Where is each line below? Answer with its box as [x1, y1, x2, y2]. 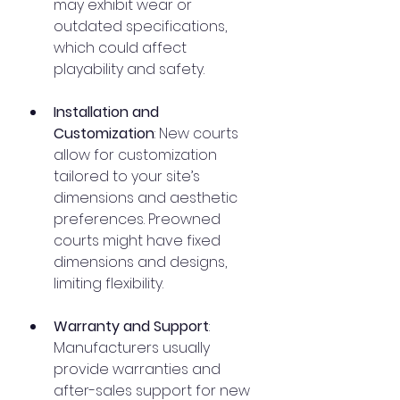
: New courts [154, 123, 242, 144]
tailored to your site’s [54, 166, 204, 187]
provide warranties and [54, 359, 224, 379]
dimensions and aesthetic [54, 187, 241, 208]
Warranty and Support [54, 316, 209, 337]
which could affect [54, 37, 190, 58]
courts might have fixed [54, 230, 224, 251]
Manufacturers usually [54, 337, 213, 358]
